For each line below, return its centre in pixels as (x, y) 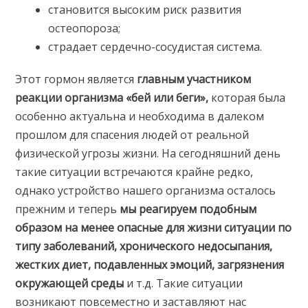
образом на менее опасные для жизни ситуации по (154, 228)
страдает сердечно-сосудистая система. (155, 47)
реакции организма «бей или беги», (112, 98)
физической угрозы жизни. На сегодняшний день (148, 154)
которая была (247, 98)
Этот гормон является (76, 79)
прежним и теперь (68, 209)
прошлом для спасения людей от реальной (132, 135)
